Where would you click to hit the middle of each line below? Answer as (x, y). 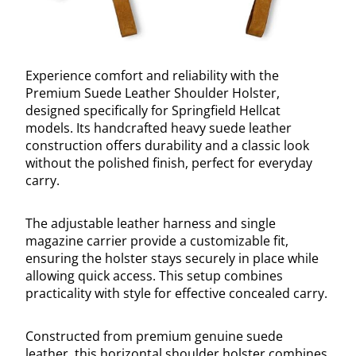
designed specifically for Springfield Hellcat (153, 111)
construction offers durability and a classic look (167, 146)
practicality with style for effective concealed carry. (176, 294)
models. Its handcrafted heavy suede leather (159, 128)
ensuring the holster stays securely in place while (172, 259)
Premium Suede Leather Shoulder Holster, (153, 93)
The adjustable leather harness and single (151, 224)
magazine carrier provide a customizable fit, (157, 241)
